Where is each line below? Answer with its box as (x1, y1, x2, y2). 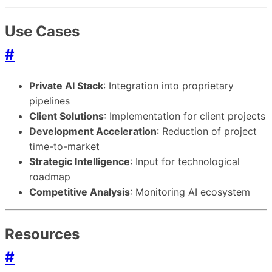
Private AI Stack (29, 80, 103, 92)
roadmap (29, 171, 70, 183)
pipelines (29, 95, 70, 107)
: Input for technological (130, 155, 240, 168)
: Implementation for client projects (104, 110, 265, 123)
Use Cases (5, 22, 80, 41)
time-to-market (29, 140, 100, 153)
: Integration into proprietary (103, 80, 234, 92)
